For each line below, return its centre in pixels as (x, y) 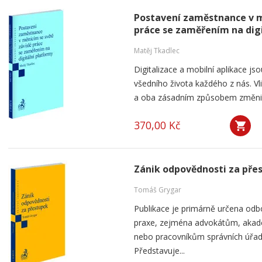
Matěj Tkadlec (157, 51)
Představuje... (159, 251)
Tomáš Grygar (158, 190)
